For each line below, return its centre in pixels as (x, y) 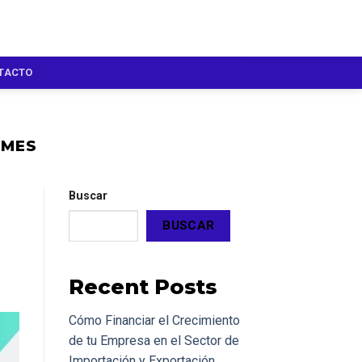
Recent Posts (142, 287)
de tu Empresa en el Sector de (154, 341)
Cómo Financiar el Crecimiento (154, 321)
